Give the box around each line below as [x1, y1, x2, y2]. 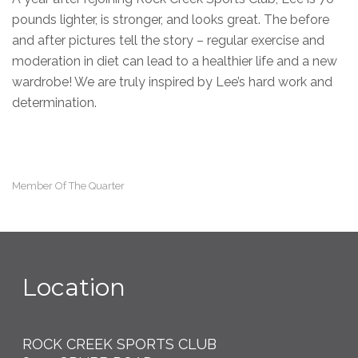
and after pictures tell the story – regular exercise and [12, 32, 324, 48]
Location [22, 272, 126, 302]
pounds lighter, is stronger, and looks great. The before [12, 11, 329, 27]
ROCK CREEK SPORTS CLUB [22, 335, 217, 352]
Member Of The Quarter [12, 179, 125, 192]
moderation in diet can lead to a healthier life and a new [12, 53, 337, 69]
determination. [12, 94, 97, 110]
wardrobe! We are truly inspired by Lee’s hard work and [12, 74, 332, 89]
